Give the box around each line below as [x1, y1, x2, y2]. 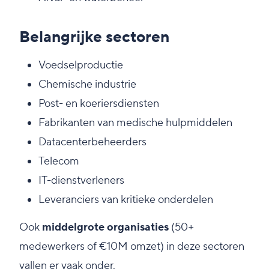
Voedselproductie [38, 58, 123, 72]
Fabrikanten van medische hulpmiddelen [38, 115, 232, 130]
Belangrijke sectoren [19, 26, 169, 47]
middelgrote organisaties [42, 220, 169, 234]
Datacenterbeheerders [38, 134, 147, 149]
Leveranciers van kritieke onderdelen [38, 192, 213, 207]
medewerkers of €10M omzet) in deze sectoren [19, 239, 244, 253]
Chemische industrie [38, 77, 136, 91]
